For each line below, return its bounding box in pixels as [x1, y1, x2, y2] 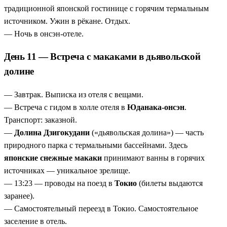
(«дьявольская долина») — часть [90, 128, 204, 137]
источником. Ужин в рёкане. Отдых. [4, 16, 130, 25]
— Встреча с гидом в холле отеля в [4, 103, 127, 112]
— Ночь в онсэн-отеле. [4, 29, 84, 38]
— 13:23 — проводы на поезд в [4, 179, 115, 188]
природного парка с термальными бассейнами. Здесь [4, 141, 187, 150]
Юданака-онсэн [127, 103, 184, 112]
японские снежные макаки [4, 154, 102, 163]
